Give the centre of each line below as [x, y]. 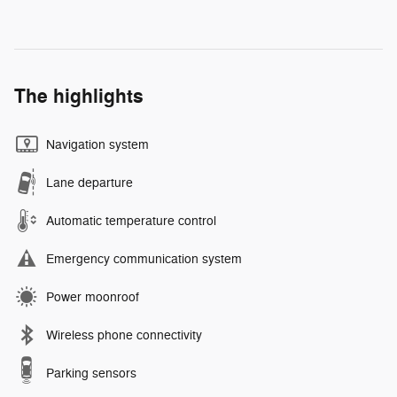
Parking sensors [91, 374]
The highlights [79, 97]
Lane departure [90, 183]
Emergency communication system [144, 260]
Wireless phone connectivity [124, 336]
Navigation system [97, 145]
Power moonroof [93, 298]
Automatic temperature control [131, 222]
